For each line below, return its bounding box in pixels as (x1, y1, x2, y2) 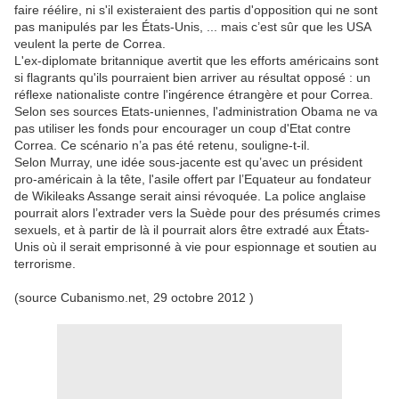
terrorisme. (14, 256, 76, 271)
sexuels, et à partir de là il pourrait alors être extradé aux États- (14, 223, 370, 237)
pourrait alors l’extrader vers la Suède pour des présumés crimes (14, 206, 380, 220)
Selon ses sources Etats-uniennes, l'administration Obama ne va (14, 104, 378, 118)
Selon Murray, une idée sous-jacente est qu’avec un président (14, 155, 362, 169)
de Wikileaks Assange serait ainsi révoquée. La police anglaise (14, 189, 366, 203)
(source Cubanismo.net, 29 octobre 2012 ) (14, 290, 254, 305)
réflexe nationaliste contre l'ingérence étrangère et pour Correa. (14, 87, 373, 102)
